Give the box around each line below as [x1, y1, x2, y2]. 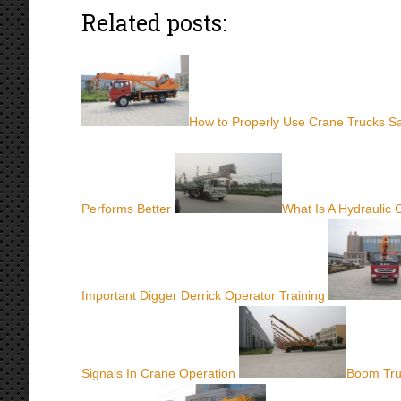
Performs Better [81, 201, 171, 217]
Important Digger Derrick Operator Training [81, 288, 325, 303]
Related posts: [81, 8, 226, 38]
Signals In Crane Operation [81, 366, 235, 381]
